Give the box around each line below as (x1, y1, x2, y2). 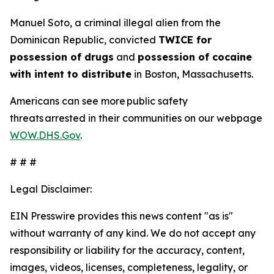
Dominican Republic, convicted (10, 34, 158, 46)
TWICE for (158, 34, 212, 46)
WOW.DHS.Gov (10, 129, 80, 141)
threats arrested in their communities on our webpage (10, 112, 262, 124)
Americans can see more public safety (10, 95, 188, 107)
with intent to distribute (10, 68, 131, 80)
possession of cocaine (138, 51, 252, 63)
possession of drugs (10, 51, 114, 63)
